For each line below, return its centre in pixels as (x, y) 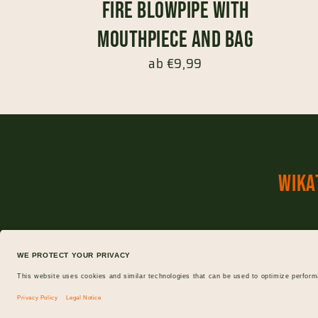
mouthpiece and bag (175, 40)
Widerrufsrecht (269, 247)
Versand (202, 247)
